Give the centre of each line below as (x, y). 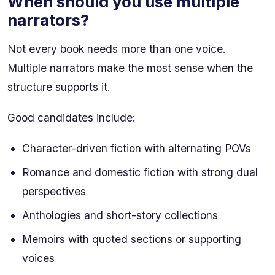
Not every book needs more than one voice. (117, 48)
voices (38, 258)
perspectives (54, 192)
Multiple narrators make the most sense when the (130, 68)
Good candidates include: (72, 118)
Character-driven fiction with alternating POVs (137, 149)
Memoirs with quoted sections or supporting (132, 239)
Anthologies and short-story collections (120, 215)
